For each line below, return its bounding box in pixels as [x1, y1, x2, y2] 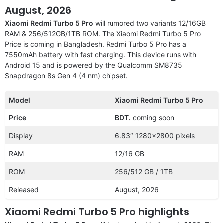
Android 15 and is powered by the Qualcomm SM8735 [5, 60, 182, 69]
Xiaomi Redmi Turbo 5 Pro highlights [5, 204, 189, 219]
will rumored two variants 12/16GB [93, 18, 206, 27]
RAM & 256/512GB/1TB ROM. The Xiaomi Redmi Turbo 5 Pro [5, 29, 201, 38]
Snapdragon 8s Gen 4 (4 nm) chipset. [5, 71, 128, 80]
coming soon [131, 113, 174, 122]
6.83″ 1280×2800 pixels [115, 131, 195, 140]
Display [9, 131, 33, 140]
